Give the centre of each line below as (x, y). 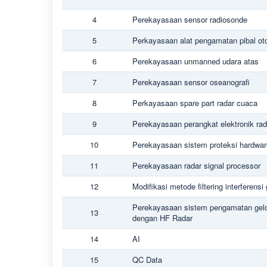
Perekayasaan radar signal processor (196, 165)
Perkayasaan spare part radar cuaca (195, 103)
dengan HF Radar (162, 218)
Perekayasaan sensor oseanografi (191, 82)
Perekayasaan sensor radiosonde (190, 19)
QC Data (147, 260)
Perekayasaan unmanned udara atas (195, 61)
